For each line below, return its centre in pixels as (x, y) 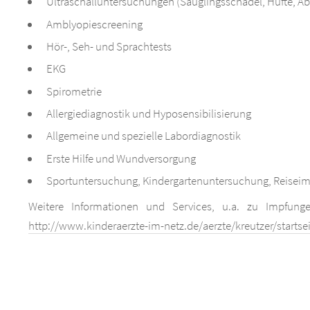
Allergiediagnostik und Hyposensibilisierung (148, 113)
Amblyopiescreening (94, 24)
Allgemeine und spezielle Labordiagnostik (143, 136)
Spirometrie (74, 91)
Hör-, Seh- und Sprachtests (109, 46)
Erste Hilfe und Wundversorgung (121, 158)
